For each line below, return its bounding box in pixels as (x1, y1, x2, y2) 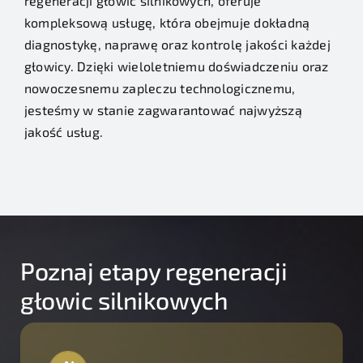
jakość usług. (23, 124, 104, 140)
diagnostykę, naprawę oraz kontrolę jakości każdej (23, 36, 331, 53)
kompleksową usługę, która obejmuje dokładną (23, 15, 310, 31)
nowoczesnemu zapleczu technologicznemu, (23, 80, 296, 96)
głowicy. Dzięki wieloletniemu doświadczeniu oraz (23, 58, 329, 75)
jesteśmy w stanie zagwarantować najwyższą (23, 102, 302, 118)
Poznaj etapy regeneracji (20, 256, 288, 286)
